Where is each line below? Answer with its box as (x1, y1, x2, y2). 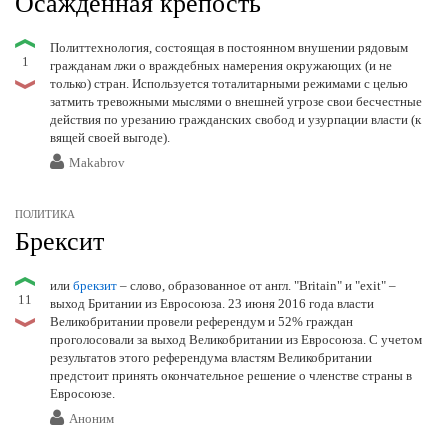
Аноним (69, 411, 114, 427)
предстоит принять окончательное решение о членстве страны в (50, 368, 412, 384)
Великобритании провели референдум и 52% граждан (50, 314, 353, 330)
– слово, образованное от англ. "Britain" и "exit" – (117, 278, 396, 294)
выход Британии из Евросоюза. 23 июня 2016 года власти (50, 296, 374, 312)
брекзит (73, 278, 117, 294)
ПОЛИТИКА (15, 208, 75, 221)
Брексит (15, 227, 104, 257)
